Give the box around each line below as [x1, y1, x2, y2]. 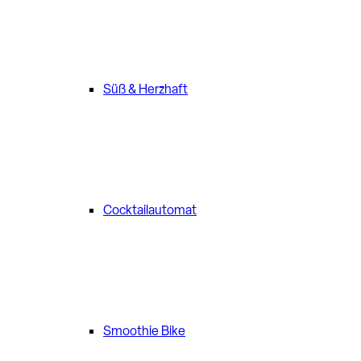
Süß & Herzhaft [103, 81, 188, 98]
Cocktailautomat [103, 201, 197, 218]
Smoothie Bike [103, 322, 185, 339]
